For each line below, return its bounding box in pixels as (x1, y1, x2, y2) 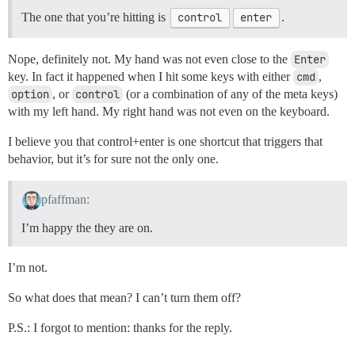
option (11, 87, 49, 102)
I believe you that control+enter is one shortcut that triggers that (8, 135, 323, 149)
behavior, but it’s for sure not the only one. (8, 152, 219, 166)
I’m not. (8, 260, 48, 274)
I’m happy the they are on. (21, 220, 153, 235)
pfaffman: (40, 192, 90, 206)
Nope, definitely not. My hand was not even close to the (8, 52, 291, 67)
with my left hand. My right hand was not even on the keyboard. (8, 105, 330, 119)
